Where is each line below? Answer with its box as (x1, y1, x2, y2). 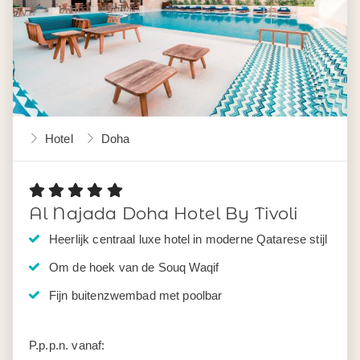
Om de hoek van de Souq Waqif (49, 260, 219, 274)
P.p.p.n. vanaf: (29, 337, 105, 352)
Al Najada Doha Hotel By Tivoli (29, 202, 299, 223)
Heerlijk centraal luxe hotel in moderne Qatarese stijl (49, 231, 328, 246)
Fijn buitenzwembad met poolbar (49, 288, 223, 302)
